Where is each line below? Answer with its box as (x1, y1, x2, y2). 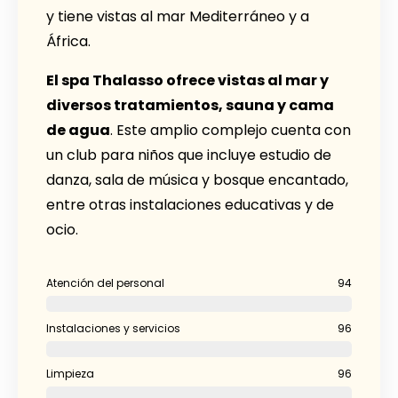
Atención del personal (46, 275, 164, 291)
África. (46, 30, 91, 52)
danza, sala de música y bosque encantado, (46, 169, 348, 190)
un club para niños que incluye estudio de (46, 144, 331, 165)
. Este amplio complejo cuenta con (110, 119, 351, 140)
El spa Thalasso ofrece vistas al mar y (46, 69, 329, 91)
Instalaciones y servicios (46, 320, 180, 336)
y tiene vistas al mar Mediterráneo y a (46, 5, 309, 27)
